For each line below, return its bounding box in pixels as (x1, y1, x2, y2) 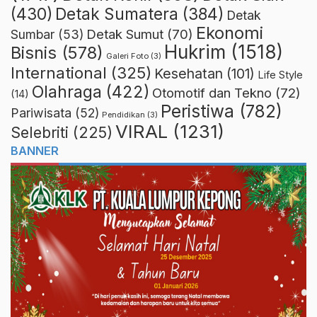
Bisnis (11, 42, 57, 64)
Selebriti (11, 123, 69, 142)
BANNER (11, 144, 59, 158)
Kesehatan (154, 65, 223, 83)
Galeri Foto (106, 51, 149, 62)
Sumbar (11, 27, 54, 42)
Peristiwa (161, 100, 234, 122)
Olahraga (32, 82, 102, 103)
